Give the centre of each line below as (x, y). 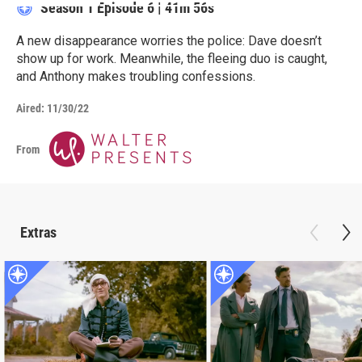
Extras (38, 233)
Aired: (30, 109)
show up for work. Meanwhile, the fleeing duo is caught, (172, 59)
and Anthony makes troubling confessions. (136, 77)
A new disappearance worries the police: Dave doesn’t (169, 41)
